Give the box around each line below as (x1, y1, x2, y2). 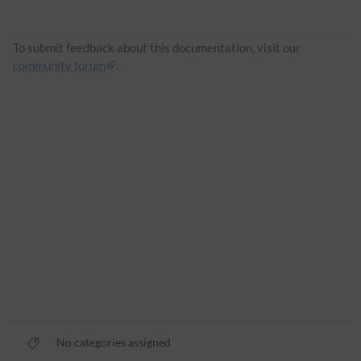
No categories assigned (56, 335, 171, 349)
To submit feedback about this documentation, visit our (13, 39, 301, 55)
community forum (13, 57, 106, 73)
